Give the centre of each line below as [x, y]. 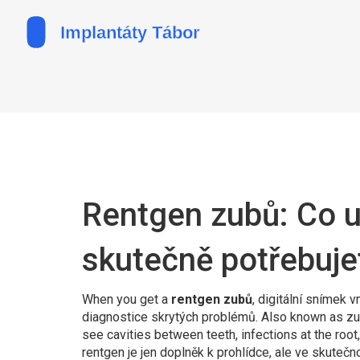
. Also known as [301, 317]
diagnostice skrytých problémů [169, 317]
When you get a [127, 299]
